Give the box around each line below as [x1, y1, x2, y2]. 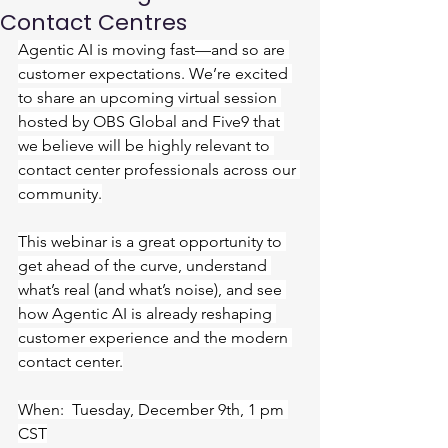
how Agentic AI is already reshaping [18, 304, 276, 323]
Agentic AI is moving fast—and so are [18, 40, 289, 59]
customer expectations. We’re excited [18, 64, 292, 83]
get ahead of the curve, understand [18, 256, 271, 275]
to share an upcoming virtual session [18, 88, 281, 107]
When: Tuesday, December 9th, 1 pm [18, 400, 288, 419]
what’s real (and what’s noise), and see [18, 280, 286, 299]
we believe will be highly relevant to [18, 136, 274, 155]
